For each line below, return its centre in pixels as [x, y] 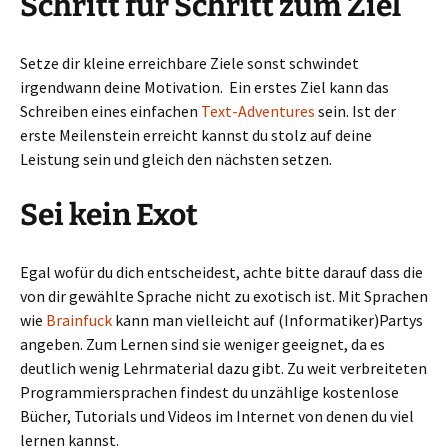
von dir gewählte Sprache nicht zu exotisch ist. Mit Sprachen [224, 296]
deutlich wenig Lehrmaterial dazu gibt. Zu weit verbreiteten [223, 368]
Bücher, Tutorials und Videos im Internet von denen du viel [217, 416]
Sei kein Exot [109, 215]
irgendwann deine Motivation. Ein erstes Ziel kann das [204, 87]
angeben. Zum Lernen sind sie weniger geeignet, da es [202, 344]
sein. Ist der [355, 111]
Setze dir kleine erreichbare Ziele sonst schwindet [189, 63]
